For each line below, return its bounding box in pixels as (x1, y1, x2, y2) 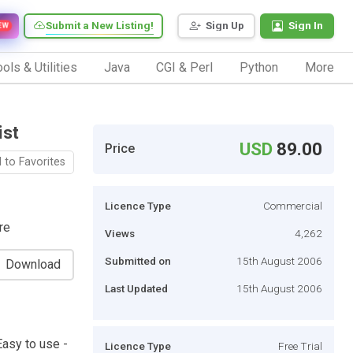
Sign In (288, 19, 323, 32)
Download (6, 256, 61, 272)
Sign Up (206, 19, 244, 32)
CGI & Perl (156, 59, 214, 75)
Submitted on (105, 254, 171, 267)
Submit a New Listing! (46, 19, 154, 32)
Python (240, 59, 279, 75)
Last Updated (105, 281, 168, 295)
